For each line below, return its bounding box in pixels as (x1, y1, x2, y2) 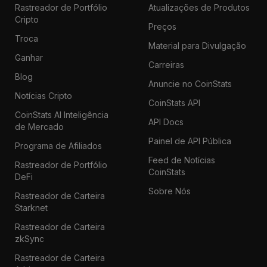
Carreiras (148, 59, 184, 70)
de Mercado (14, 121, 64, 132)
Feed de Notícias (148, 154, 215, 165)
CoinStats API (148, 97, 200, 108)
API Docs (148, 116, 184, 127)
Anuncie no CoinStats (148, 78, 232, 89)
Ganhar (14, 52, 43, 63)
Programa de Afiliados (14, 140, 102, 151)
